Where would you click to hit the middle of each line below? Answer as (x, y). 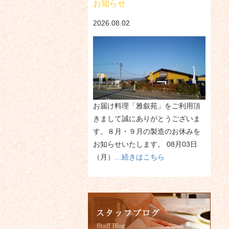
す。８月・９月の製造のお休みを (147, 131)
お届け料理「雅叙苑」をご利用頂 (147, 106)
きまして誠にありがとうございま (147, 118)
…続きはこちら (140, 157)
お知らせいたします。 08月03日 (145, 144)
